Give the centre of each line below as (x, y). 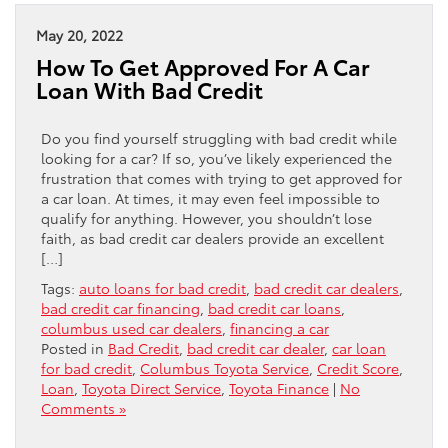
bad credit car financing (120, 307)
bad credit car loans (274, 307)
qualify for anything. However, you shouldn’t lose (206, 217)
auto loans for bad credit (162, 287)
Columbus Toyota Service (224, 367)
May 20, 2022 (79, 34)
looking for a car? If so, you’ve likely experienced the (216, 157)
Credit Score (358, 367)
